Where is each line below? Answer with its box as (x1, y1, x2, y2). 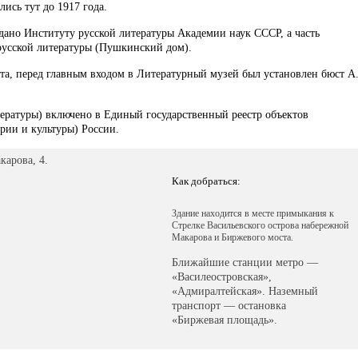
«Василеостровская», (172, 271, 272, 283)
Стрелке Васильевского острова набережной (172, 220, 348, 231)
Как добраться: (172, 175, 241, 187)
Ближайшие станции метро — (172, 257, 318, 268)
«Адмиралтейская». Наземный (172, 285, 318, 297)
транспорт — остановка (172, 300, 286, 312)
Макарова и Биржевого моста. (172, 232, 293, 243)
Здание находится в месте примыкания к (172, 208, 334, 219)
